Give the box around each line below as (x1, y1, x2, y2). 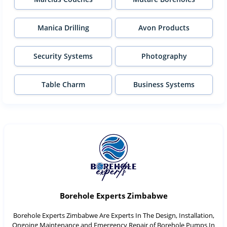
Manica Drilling (37, 23, 89, 33)
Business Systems (133, 80, 195, 90)
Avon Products (138, 23, 190, 33)
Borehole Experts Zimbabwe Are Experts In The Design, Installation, (13, 210, 214, 220)
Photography (141, 51, 187, 61)
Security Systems (33, 51, 93, 61)
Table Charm (41, 80, 85, 90)
